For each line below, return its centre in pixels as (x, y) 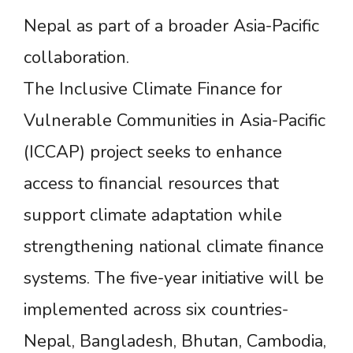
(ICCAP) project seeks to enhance (153, 152)
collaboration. (76, 57)
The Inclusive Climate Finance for (153, 89)
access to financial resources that (151, 183)
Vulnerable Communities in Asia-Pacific (175, 120)
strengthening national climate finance (174, 246)
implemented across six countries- (156, 309)
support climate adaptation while (153, 215)
